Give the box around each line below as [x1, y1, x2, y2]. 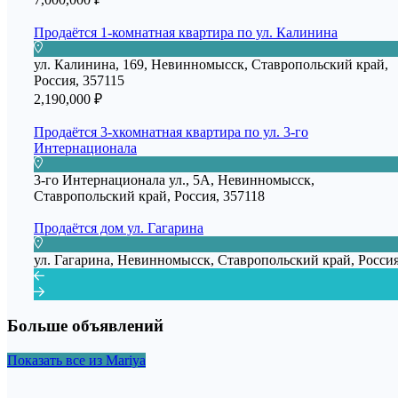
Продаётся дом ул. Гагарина [34, 219, 203, 235]
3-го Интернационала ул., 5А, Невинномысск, [34, 171, 314, 187]
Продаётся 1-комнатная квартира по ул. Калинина [34, 24, 338, 40]
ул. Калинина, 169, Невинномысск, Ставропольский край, [34, 56, 388, 72]
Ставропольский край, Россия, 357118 [34, 187, 265, 203]
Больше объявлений [7, 316, 163, 336]
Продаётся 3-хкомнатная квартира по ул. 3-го [34, 123, 308, 139]
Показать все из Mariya [7, 353, 146, 369]
